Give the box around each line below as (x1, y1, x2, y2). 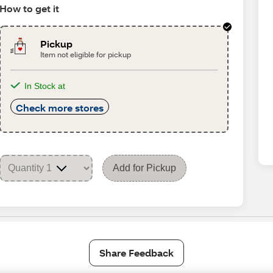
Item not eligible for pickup (40, 50, 131, 59)
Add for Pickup (113, 163, 177, 173)
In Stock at (24, 81, 66, 91)
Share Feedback (99, 246, 174, 259)
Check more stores (16, 101, 104, 114)
